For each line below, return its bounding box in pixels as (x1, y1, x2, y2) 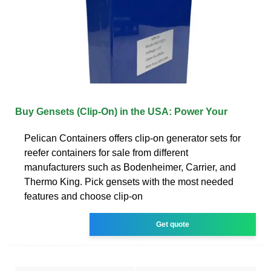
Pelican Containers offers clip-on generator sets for (24, 132, 241, 143)
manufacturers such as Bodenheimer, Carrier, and (24, 162, 236, 172)
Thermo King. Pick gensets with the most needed (24, 176, 233, 187)
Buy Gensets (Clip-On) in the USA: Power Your (15, 106, 227, 117)
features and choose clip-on (24, 191, 143, 201)
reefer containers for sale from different (24, 147, 188, 158)
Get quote (156, 220, 190, 229)
